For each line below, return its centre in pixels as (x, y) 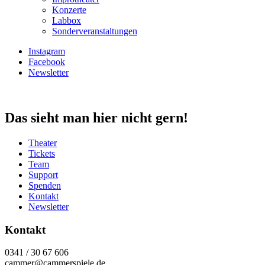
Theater (43, 143)
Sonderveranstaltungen (95, 31)
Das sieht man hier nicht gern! (96, 117)
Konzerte (69, 10)
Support (43, 174)
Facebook (47, 62)
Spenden (45, 185)
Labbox (67, 20)
